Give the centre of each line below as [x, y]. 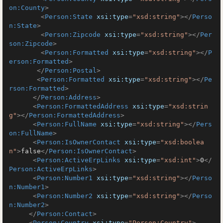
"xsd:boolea [182, 142]
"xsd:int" [178, 160]
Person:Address [69, 97]
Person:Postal [71, 70]
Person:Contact [65, 214]
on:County [27, 8]
